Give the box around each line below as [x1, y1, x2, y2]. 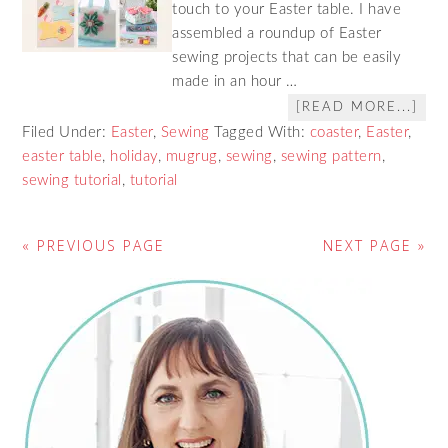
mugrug [165, 149, 218, 164]
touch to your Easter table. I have [172, 2, 402, 17]
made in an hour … [172, 74, 298, 89]
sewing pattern [280, 149, 382, 164]
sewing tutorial [22, 173, 122, 188]
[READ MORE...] [295, 101, 418, 114]
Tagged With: [214, 125, 310, 140]
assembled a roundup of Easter [172, 26, 382, 41]
